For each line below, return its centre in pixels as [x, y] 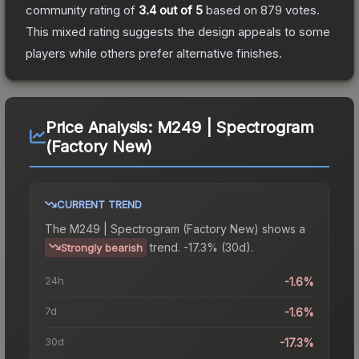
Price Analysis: [101, 127]
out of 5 [179, 10]
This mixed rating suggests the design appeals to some [178, 31]
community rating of [82, 10]
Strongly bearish [102, 247]
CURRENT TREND [99, 204]
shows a [282, 228]
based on [232, 10]
